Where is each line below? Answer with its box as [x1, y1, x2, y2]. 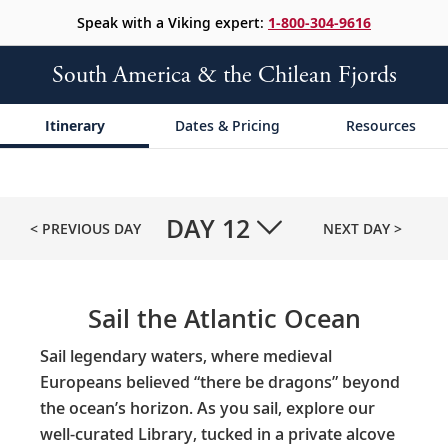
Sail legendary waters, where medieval [40, 344, 332, 367]
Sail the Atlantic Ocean [87, 301, 361, 335]
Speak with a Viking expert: [77, 13, 268, 32]
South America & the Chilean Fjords [51, 60, 397, 90]
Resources [346, 116, 417, 135]
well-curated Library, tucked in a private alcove [40, 422, 395, 445]
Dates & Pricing [175, 116, 281, 135]
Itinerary [44, 116, 105, 135]
